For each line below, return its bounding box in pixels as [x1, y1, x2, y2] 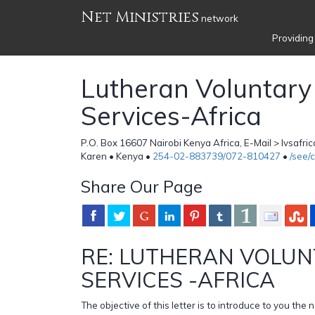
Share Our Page [81, 175, 202, 197]
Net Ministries [81, 7, 199, 27]
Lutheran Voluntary [81, 72, 311, 104]
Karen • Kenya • [81, 150, 153, 162]
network [199, 13, 238, 24]
